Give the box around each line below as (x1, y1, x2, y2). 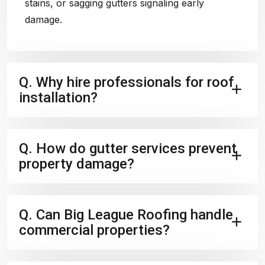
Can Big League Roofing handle (33, 206, 233, 223)
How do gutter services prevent (33, 140, 237, 157)
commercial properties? (19, 221, 170, 238)
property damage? (19, 155, 134, 172)
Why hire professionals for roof (33, 73, 234, 91)
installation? (19, 89, 98, 106)
